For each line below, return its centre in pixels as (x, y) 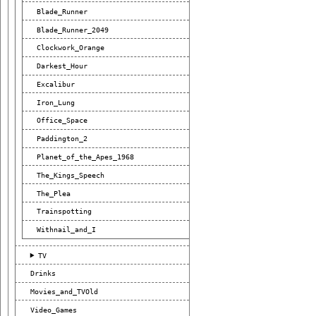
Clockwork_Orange (71, 48)
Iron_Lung (56, 102)
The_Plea (54, 193)
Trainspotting (65, 211)
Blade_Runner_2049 (73, 29)
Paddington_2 (62, 139)
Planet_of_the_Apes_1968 (86, 157)
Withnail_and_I (67, 230)
